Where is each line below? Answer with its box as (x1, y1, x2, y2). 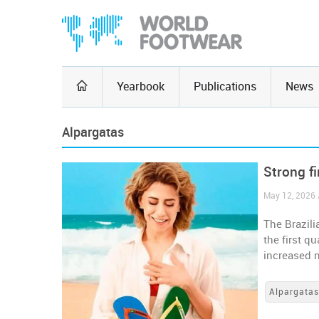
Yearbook (117, 80, 164, 93)
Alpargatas (62, 125, 124, 140)
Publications (194, 80, 256, 93)
